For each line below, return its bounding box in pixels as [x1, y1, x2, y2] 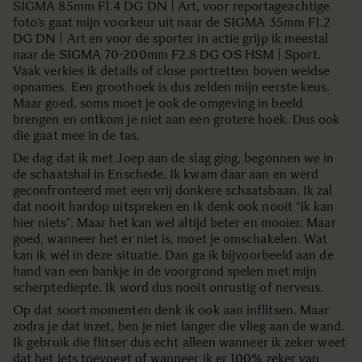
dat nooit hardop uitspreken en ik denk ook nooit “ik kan [13, 199, 335, 214]
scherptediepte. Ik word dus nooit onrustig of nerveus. [13, 280, 324, 295]
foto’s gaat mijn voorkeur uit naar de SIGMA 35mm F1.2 [13, 15, 331, 30]
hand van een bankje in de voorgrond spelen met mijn [13, 263, 318, 279]
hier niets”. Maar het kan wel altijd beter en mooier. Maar [13, 215, 336, 230]
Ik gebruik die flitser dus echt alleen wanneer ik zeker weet [13, 335, 346, 350]
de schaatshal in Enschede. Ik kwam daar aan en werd [13, 166, 319, 182]
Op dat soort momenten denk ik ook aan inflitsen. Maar [13, 302, 330, 318]
